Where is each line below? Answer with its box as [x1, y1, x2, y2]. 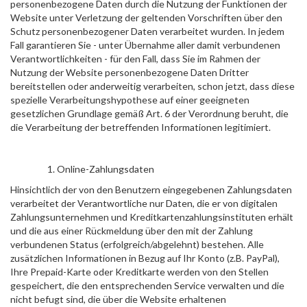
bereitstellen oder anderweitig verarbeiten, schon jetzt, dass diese [10, 80, 295, 92]
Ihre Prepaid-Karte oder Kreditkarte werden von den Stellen [10, 266, 269, 278]
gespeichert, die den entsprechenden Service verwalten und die [10, 280, 284, 291]
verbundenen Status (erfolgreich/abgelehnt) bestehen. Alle [10, 238, 264, 250]
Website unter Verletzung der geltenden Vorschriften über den [10, 12, 282, 23]
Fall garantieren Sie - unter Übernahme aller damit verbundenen [10, 39, 280, 51]
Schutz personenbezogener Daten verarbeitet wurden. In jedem [10, 25, 284, 37]
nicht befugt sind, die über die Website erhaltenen [10, 293, 226, 305]
